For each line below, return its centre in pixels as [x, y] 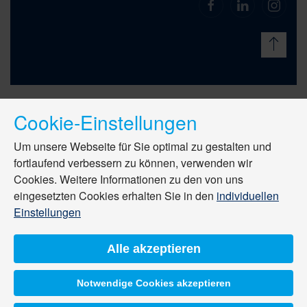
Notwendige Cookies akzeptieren [153, 283]
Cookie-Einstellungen [106, 122]
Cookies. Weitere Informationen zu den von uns [128, 179]
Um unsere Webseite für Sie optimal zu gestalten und [143, 146]
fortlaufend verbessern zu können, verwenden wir [133, 163]
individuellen [248, 196]
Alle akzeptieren [153, 249]
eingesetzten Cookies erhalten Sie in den [115, 196]
